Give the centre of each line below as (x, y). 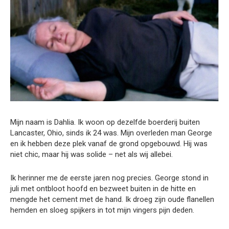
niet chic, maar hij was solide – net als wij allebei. (91, 155)
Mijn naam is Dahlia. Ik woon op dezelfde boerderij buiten (105, 122)
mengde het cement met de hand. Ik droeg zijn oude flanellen (112, 200)
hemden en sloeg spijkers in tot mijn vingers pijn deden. (102, 210)
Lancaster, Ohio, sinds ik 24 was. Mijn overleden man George (111, 133)
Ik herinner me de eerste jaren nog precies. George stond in (109, 178)
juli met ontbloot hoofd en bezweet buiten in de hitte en (103, 189)
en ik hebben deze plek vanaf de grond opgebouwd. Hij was (109, 144)
